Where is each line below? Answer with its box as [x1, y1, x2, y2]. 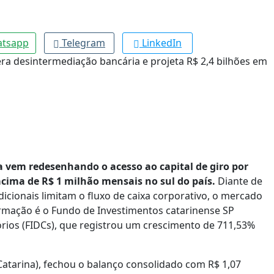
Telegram [62, 36, 105, 50]
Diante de [215, 174, 262, 188]
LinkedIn [142, 36, 182, 50]
